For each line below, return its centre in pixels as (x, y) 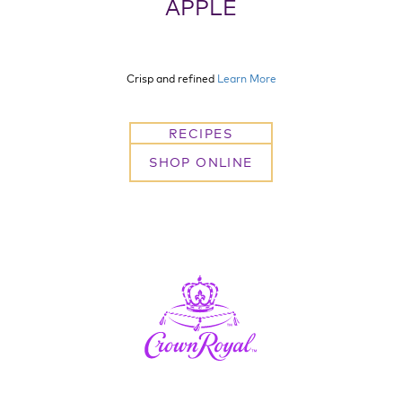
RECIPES (201, 134)
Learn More (246, 79)
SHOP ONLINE (201, 162)
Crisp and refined (171, 79)
